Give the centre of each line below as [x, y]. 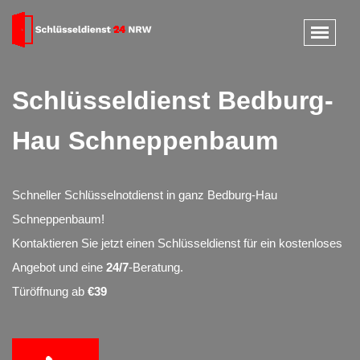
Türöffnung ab [50, 291]
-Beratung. [156, 267]
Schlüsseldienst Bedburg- [173, 100]
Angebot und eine [59, 267]
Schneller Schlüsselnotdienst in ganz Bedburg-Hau [145, 195]
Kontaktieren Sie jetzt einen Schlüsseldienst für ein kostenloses [177, 243]
